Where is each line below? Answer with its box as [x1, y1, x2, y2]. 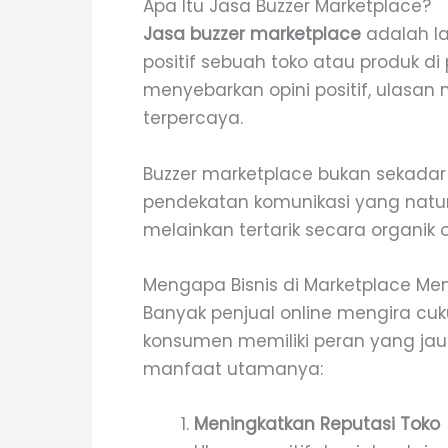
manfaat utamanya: [143, 356, 323, 381]
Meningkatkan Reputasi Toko [194, 411, 440, 436]
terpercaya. [143, 106, 243, 131]
